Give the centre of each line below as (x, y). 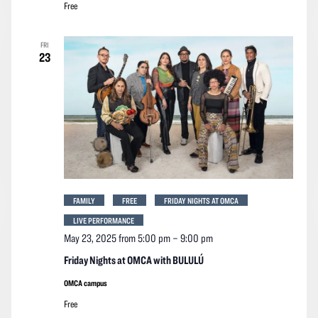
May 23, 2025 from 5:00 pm (117, 237)
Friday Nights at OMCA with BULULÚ (133, 259)
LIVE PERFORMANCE (103, 220)
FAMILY (84, 200)
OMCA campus (85, 282)
